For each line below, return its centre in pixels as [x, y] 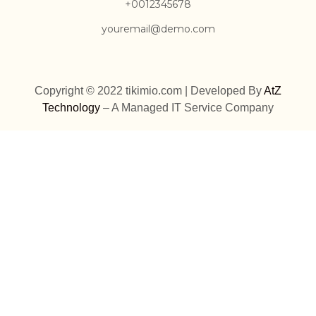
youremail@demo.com [158, 29]
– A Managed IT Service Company [187, 107]
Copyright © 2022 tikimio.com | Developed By [149, 90]
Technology [71, 107]
